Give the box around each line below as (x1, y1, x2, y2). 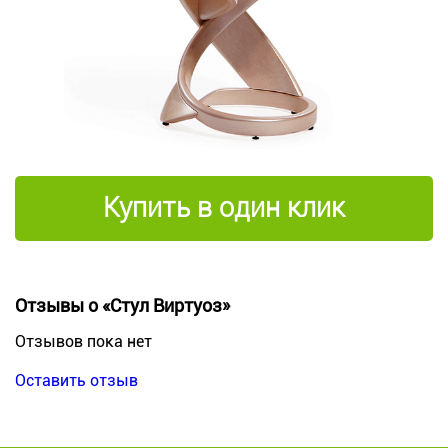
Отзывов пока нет (15, 331, 152, 351)
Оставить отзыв (15, 370, 138, 390)
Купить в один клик (103, 191, 345, 224)
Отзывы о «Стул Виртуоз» (15, 294, 230, 316)
